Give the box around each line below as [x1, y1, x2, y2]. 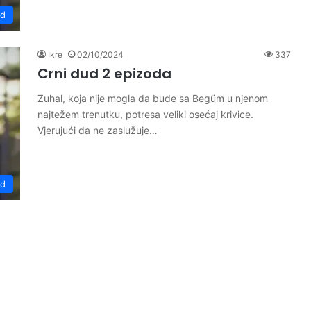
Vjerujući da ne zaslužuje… [37, 124, 158, 136]
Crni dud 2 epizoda [37, 64, 171, 83]
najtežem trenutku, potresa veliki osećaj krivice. [37, 108, 253, 120]
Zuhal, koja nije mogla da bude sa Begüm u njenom [37, 92, 268, 104]
